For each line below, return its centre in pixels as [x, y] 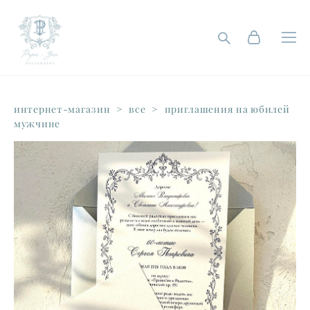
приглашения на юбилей [227, 109]
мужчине [37, 124]
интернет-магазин [62, 109]
